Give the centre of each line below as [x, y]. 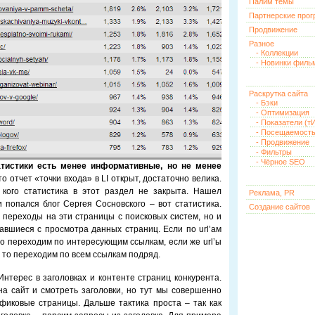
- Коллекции [277, 53]
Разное [262, 44]
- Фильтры [274, 152]
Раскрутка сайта [278, 94]
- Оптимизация [283, 112]
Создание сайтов [279, 207]
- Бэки [267, 103]
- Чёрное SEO [281, 162]
